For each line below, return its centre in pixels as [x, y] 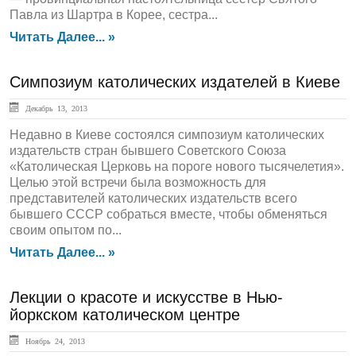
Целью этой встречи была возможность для [138, 182]
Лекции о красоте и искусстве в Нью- [146, 297]
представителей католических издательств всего [153, 198]
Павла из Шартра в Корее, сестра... [114, 15]
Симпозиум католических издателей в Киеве [175, 82]
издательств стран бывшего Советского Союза [148, 151]
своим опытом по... [66, 230]
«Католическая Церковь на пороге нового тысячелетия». [177, 166]
